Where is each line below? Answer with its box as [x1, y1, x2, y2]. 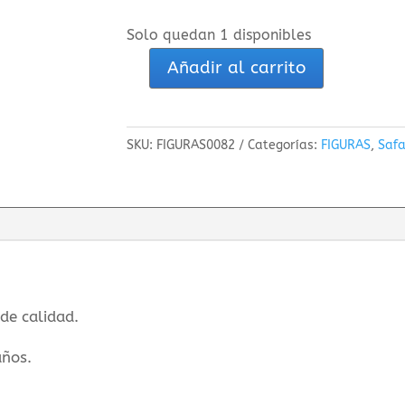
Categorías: [248, 137, 322, 154]
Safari [126, 96, 169, 115]
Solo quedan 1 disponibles [127, 26, 312, 43]
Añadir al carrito [167, 58, 306, 79]
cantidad [126, 121, 189, 140]
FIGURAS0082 [156, 137, 236, 154]
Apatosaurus [126, 71, 218, 89]
